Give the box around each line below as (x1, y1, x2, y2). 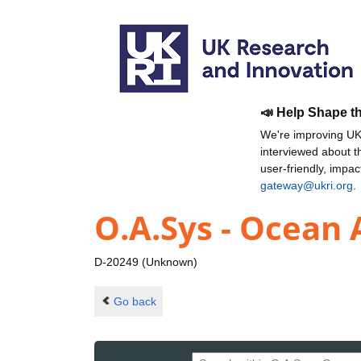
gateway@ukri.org (260, 179, 353, 192)
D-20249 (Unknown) (94, 255, 197, 269)
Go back (113, 294, 156, 308)
